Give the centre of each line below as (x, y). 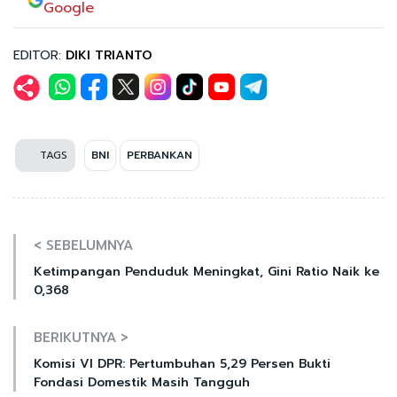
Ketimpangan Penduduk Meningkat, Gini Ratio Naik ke (206, 272)
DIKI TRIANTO (109, 56)
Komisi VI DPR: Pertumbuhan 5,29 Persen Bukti (182, 364)
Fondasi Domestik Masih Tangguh (142, 383)
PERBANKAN (160, 156)
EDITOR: (39, 56)
